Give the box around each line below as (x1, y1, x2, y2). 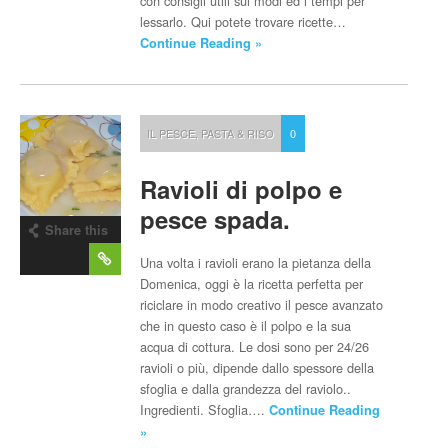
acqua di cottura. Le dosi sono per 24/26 (140, 337, 370, 356)
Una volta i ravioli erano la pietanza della (140, 253, 372, 272)
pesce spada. (140, 202, 291, 236)
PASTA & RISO (201, 125, 275, 141)
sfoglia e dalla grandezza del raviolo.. (140, 379, 352, 398)
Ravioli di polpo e (140, 172, 343, 206)
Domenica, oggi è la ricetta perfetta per (140, 274, 364, 293)
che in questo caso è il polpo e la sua (140, 316, 352, 335)
